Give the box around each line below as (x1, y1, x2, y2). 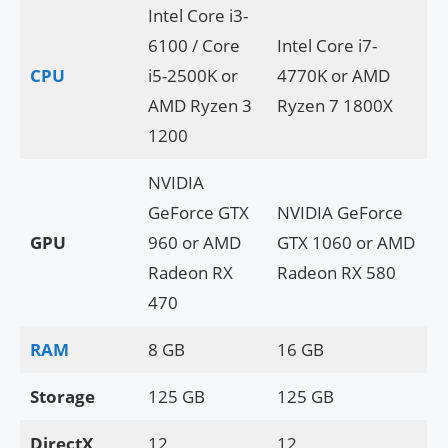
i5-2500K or (147, 64, 238, 88)
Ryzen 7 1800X (276, 94, 393, 118)
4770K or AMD (276, 64, 390, 88)
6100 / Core (147, 34, 240, 58)
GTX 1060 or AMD (276, 231, 415, 255)
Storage (29, 385, 95, 409)
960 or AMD (147, 231, 241, 255)
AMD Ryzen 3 (147, 94, 252, 118)
